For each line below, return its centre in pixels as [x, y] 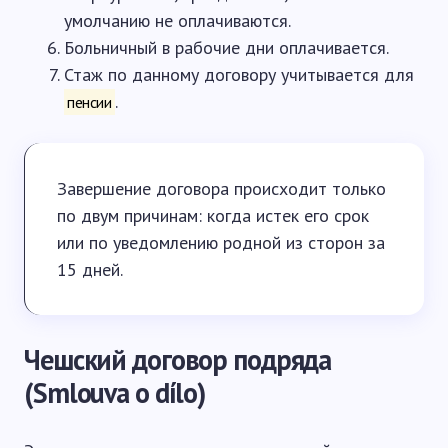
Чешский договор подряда [178, 359]
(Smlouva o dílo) [115, 392]
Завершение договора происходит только [221, 188]
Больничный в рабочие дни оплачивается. [226, 47]
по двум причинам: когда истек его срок [213, 215]
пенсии [89, 102]
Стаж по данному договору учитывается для [239, 74]
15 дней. [90, 269]
